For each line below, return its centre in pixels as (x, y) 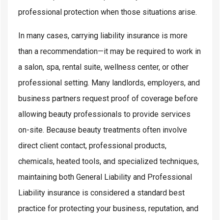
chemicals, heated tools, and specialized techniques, (109, 161)
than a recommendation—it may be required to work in (110, 51)
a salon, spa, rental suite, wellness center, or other (103, 67)
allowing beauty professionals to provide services (104, 114)
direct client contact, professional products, (92, 145)
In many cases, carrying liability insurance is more (103, 35)
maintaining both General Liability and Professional (105, 177)
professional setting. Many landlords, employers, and (109, 82)
